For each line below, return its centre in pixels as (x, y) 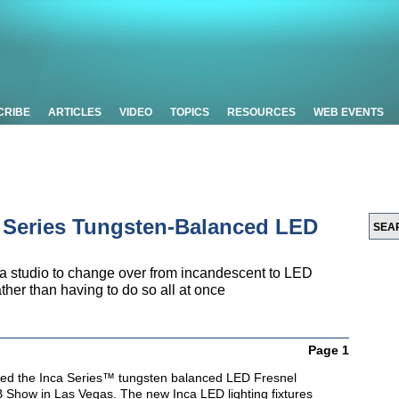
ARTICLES (75, 112)
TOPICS (190, 112)
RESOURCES (261, 112)
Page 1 (329, 350)
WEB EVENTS (349, 112)
